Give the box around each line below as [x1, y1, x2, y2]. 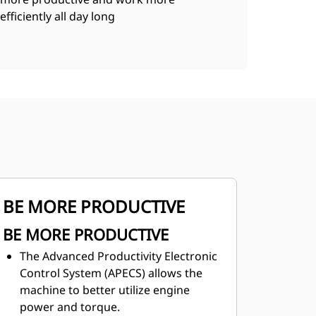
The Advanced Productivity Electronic [19, 248, 217, 264]
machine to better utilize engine [19, 282, 190, 298]
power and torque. [19, 299, 120, 315]
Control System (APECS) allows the [19, 265, 202, 281]
